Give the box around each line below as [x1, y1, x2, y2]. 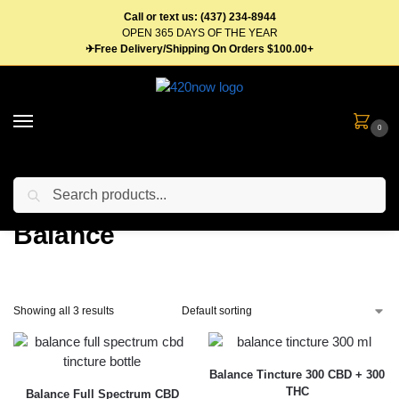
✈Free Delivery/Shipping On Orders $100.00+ [85, 42, 313, 55]
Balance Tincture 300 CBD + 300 [209, 368, 385, 382]
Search [344, 178, 380, 192]
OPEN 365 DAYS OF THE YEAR [121, 26, 278, 39]
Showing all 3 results [13, 305, 114, 318]
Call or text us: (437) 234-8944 [123, 10, 276, 23]
